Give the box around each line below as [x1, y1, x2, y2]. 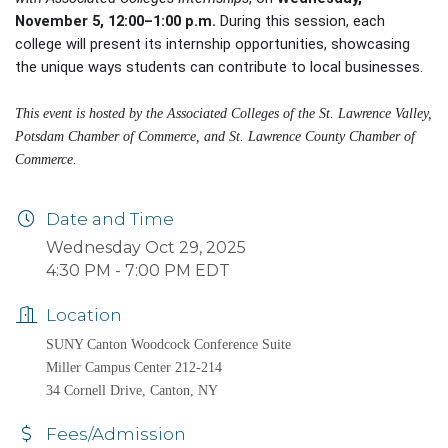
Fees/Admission [46, 424, 186, 445]
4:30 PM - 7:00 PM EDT [46, 261, 230, 281]
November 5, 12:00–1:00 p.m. [15, 12, 216, 31]
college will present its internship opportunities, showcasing [15, 35, 410, 54]
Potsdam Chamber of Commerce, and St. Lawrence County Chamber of [15, 129, 415, 145]
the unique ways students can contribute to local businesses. [15, 58, 423, 77]
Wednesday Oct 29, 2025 [46, 238, 246, 258]
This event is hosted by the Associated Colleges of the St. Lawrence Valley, [15, 106, 432, 122]
